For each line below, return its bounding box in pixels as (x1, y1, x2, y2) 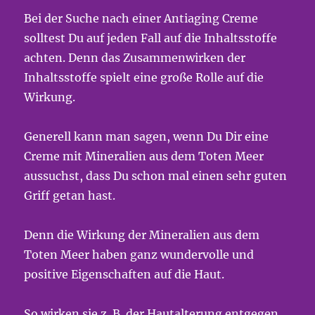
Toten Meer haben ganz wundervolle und (24, 247, 255, 262)
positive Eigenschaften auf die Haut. (24, 267, 225, 281)
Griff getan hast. (24, 188, 116, 202)
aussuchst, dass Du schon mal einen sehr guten (24, 169, 288, 183)
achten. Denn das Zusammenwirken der (24, 51, 246, 65)
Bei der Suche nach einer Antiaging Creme (24, 11, 259, 25)
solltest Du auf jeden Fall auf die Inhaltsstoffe (24, 31, 278, 45)
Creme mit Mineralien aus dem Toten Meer (24, 149, 264, 163)
